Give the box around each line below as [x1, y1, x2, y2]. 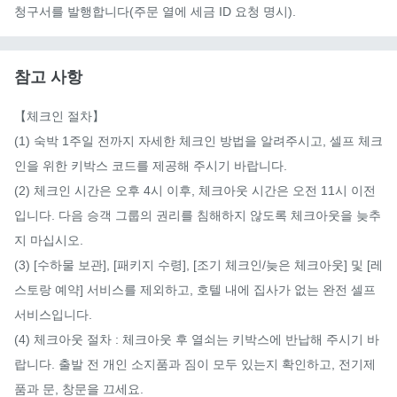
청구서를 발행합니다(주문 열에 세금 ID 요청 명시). [14, 4, 296, 19]
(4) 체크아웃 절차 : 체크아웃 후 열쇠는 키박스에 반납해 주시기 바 [14, 331, 379, 346]
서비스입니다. [14, 307, 92, 322]
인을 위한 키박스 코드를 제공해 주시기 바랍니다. [14, 158, 287, 173]
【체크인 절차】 [14, 108, 105, 123]
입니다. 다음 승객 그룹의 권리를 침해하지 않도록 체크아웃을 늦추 [14, 207, 381, 222]
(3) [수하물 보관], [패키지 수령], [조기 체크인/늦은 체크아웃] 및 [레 [14, 257, 383, 272]
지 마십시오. [14, 232, 83, 247]
